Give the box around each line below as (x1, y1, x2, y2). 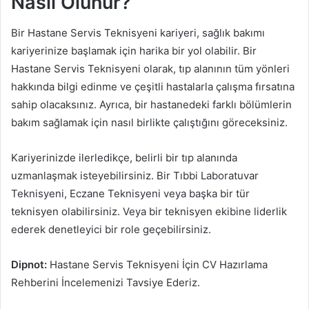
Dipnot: (11, 258, 47, 272)
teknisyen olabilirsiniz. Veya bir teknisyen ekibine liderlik (11, 205, 287, 219)
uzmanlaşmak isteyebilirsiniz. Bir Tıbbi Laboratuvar (11, 169, 259, 183)
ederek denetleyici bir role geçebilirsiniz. (11, 223, 211, 237)
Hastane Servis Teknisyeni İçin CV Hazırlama (47, 258, 268, 272)
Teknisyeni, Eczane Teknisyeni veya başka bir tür (11, 187, 250, 201)
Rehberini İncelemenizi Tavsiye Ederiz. (11, 276, 200, 290)
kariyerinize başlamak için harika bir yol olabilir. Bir (11, 44, 257, 58)
